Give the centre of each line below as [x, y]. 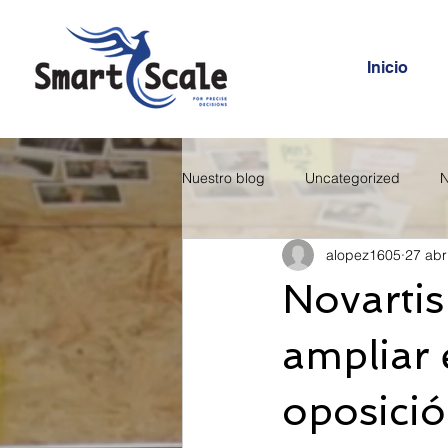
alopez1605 [363, 254]
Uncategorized [352, 177]
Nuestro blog [223, 177]
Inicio [387, 67]
